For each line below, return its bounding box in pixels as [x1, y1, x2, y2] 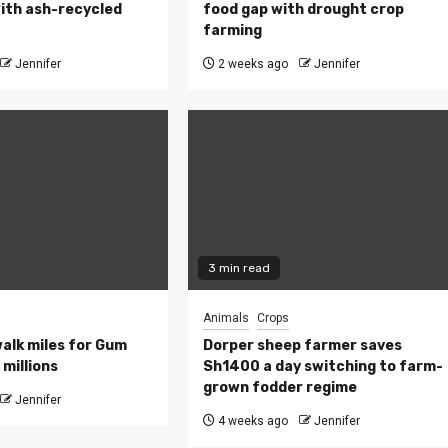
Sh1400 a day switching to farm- [203, 358, 444, 376]
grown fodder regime [203, 379, 358, 397]
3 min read [208, 261, 271, 276]
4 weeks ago [215, 414, 289, 429]
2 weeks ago [215, 57, 289, 72]
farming [203, 22, 263, 40]
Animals [203, 311, 250, 326]
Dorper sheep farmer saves [203, 337, 403, 355]
